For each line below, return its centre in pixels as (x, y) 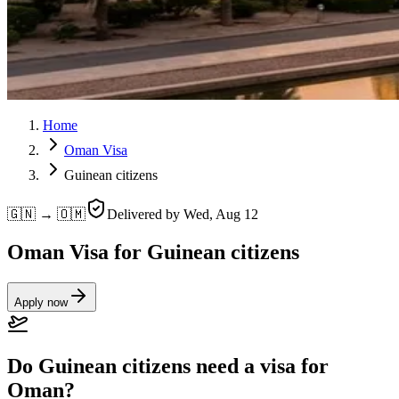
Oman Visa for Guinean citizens (153, 252)
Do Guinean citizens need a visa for (168, 366)
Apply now (41, 302)
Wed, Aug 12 (221, 214)
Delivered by (145, 214)
